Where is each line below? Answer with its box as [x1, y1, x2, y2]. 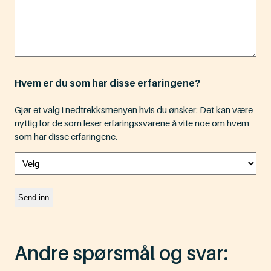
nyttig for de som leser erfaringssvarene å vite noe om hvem [15, 117, 249, 129]
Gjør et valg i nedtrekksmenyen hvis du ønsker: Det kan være [15, 104, 253, 116]
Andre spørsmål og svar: [15, 241, 229, 264]
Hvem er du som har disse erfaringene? [15, 77, 200, 90]
